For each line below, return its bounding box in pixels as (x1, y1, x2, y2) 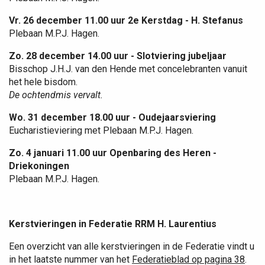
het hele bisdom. (9, 76, 77, 88)
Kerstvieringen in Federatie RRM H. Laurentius (9, 218, 216, 230)
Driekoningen (9, 160, 69, 172)
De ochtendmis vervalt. (9, 89, 103, 101)
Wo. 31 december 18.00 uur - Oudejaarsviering (9, 112, 216, 123)
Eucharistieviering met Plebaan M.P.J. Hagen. (9, 125, 193, 136)
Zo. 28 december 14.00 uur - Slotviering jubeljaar (9, 50, 227, 62)
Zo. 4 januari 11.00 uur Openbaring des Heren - (9, 147, 216, 159)
